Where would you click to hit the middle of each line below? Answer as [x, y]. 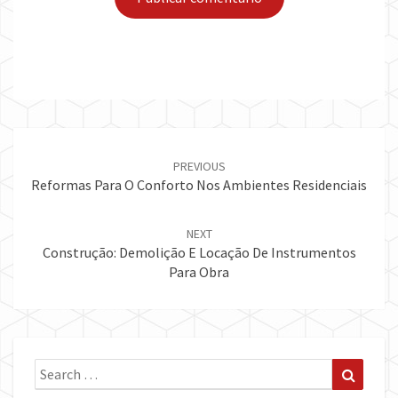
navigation [59, 159]
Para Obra [199, 272]
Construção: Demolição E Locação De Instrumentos [199, 253]
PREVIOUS [199, 167]
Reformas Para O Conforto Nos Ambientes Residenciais [199, 185]
